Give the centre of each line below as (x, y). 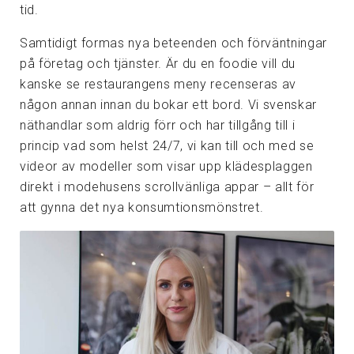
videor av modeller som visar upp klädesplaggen (166, 166)
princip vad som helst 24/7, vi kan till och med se (167, 145)
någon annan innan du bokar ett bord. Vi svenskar (169, 104)
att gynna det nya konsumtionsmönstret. (142, 207)
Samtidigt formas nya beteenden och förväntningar (174, 43)
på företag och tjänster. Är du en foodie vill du (158, 63)
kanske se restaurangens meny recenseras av (158, 84)
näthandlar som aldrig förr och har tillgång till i (158, 125)
